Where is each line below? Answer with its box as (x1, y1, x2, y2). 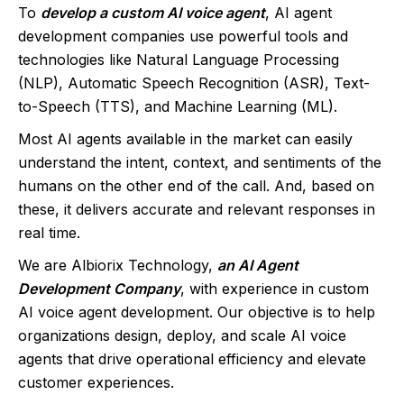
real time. (18, 224, 80, 243)
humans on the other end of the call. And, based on (18, 177, 374, 196)
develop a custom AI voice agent (41, 4, 265, 23)
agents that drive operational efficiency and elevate (18, 350, 366, 369)
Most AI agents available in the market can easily (18, 130, 353, 149)
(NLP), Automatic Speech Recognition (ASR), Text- (18, 74, 370, 93)
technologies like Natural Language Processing (18, 50, 339, 69)
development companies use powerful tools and (18, 27, 348, 46)
